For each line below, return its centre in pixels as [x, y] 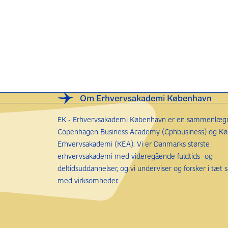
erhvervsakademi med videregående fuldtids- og [135, 156]
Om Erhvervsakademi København [146, 98]
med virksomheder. [88, 180]
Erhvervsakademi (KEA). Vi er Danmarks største [134, 144]
